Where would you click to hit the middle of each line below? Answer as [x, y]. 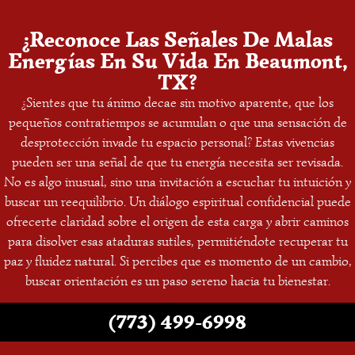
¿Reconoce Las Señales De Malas [177, 40]
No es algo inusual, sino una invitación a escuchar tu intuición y [177, 182]
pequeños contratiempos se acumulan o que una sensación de [177, 123]
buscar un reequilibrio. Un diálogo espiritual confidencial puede [177, 202]
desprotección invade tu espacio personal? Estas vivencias [177, 143]
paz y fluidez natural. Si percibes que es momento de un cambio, [177, 261]
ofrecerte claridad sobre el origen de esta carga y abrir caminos [177, 222]
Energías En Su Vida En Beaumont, [177, 61]
